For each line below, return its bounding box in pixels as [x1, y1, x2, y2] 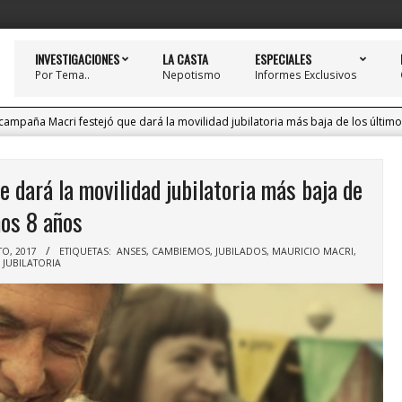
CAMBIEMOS [152, 245, 210, 258]
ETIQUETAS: [59, 245, 111, 258]
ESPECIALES [255, 49, 311, 68]
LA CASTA [162, 49, 208, 68]
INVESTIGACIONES [35, 49, 119, 68]
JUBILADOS [215, 245, 267, 258]
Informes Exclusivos [255, 67, 357, 83]
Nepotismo [162, 67, 221, 83]
